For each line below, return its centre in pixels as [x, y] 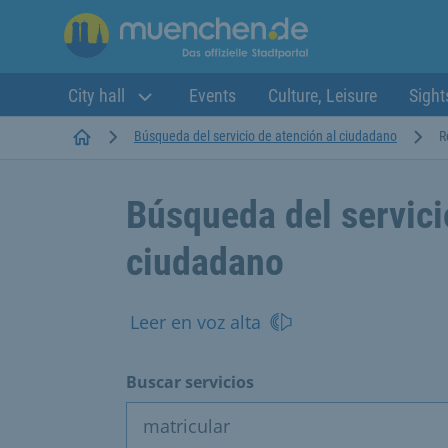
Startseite [117, 134]
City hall [98, 95]
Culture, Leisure [322, 95]
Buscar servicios [190, 381]
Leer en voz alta [195, 321]
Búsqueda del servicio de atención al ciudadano [265, 135]
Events [212, 95]
